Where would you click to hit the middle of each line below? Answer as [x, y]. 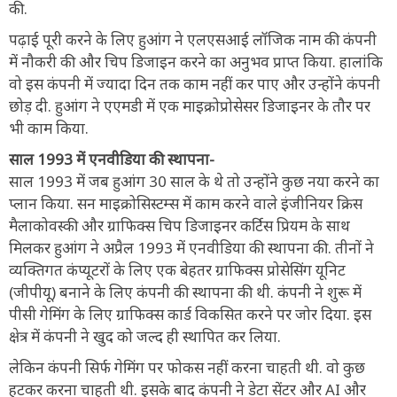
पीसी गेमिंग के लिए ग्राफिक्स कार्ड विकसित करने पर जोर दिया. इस [190, 314]
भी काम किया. [49, 128]
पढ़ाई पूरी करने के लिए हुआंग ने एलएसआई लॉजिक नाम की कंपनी [193, 39]
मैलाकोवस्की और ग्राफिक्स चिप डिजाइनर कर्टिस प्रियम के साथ [179, 225]
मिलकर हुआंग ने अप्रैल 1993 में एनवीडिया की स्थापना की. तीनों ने [191, 247]
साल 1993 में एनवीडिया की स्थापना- [112, 159]
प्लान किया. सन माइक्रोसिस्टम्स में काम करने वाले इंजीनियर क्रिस [186, 203]
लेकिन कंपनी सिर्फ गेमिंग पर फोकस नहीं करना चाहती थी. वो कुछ [187, 367]
